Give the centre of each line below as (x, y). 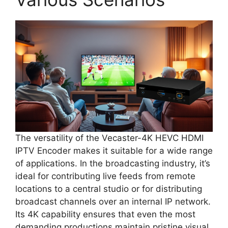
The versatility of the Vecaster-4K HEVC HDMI (109, 138)
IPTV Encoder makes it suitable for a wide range (114, 150)
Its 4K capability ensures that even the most (105, 214)
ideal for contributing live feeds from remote (105, 176)
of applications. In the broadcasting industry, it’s (113, 163)
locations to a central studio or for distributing (109, 189)
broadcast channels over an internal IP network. (113, 201)
